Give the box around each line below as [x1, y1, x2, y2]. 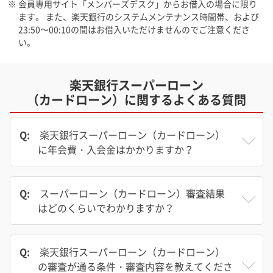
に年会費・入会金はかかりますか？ [38, 142, 194, 157]
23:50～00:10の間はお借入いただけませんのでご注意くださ [18, 23, 250, 36]
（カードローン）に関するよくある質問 [27, 91, 246, 109]
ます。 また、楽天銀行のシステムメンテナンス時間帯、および [18, 10, 259, 23]
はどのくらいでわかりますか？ [38, 200, 174, 216]
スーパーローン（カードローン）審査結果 [40, 186, 225, 201]
